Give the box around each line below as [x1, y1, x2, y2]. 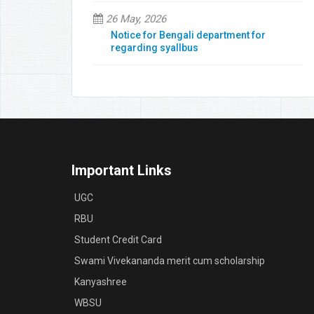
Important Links [71, 162, 172, 179]
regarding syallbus [111, 42, 198, 53]
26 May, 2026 [103, 13, 166, 25]
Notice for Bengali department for [111, 29, 266, 41]
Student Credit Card [74, 234, 162, 245]
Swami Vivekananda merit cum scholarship [74, 255, 265, 266]
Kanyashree [74, 276, 127, 287]
